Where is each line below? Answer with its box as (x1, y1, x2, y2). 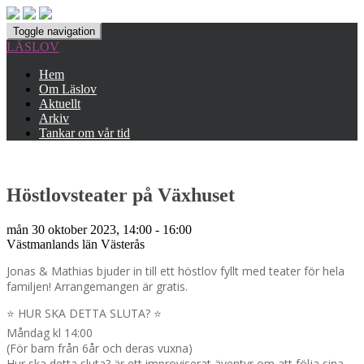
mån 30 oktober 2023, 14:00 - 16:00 (6, 222, 192, 236)
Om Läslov (39, 82, 97, 96)
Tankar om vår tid (39, 126, 130, 140)
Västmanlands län (6, 236, 101, 251)
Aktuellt (39, 97, 80, 110)
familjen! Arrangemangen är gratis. (6, 278, 188, 294)
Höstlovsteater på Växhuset (6, 184, 235, 206)
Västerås (101, 236, 145, 251)
